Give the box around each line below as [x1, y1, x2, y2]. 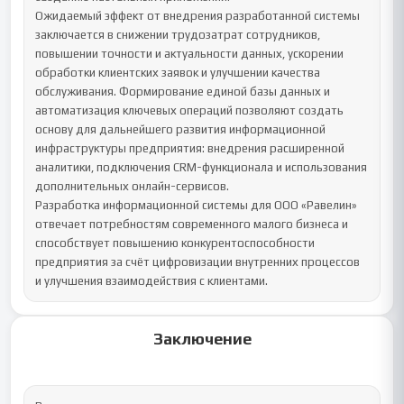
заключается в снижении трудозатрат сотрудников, [35, 28, 321, 41]
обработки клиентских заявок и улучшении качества [35, 66, 321, 79]
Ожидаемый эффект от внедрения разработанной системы [35, 9, 361, 23]
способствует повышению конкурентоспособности [35, 236, 316, 250]
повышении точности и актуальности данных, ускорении [35, 47, 344, 60]
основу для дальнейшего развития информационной [35, 123, 326, 136]
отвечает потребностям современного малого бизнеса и [35, 217, 349, 231]
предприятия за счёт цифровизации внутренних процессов [35, 255, 361, 269]
